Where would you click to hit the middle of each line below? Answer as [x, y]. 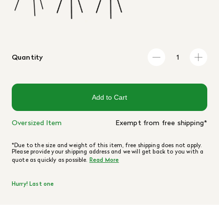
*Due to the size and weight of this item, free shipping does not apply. [107, 145]
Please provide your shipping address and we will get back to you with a [108, 152]
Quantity [28, 57]
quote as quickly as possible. [51, 160]
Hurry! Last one [33, 184]
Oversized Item [37, 123]
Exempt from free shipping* [161, 123]
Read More [104, 160]
